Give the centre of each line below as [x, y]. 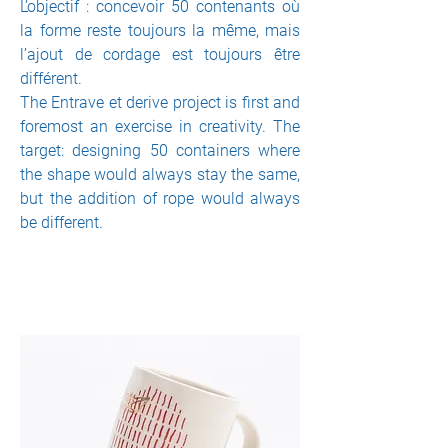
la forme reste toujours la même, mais [160, 30]
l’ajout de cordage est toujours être [160, 54]
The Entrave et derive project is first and [160, 102]
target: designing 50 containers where [160, 150]
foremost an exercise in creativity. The [160, 126]
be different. [61, 222]
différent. [51, 78]
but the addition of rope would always [160, 198]
